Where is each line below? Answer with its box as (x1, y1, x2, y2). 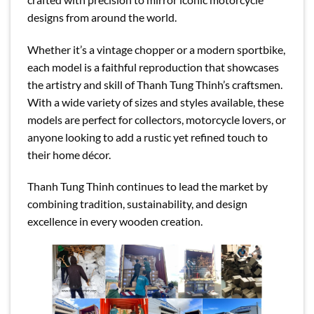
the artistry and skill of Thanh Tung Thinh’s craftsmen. (27, 77, 282, 91)
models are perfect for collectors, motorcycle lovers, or (27, 112, 286, 126)
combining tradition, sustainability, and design (27, 197, 247, 211)
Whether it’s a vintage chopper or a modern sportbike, (27, 42, 285, 56)
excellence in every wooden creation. (27, 214, 203, 228)
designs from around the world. (27, 10, 177, 24)
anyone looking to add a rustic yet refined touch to (27, 130, 268, 144)
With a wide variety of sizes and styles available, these (27, 95, 284, 109)
